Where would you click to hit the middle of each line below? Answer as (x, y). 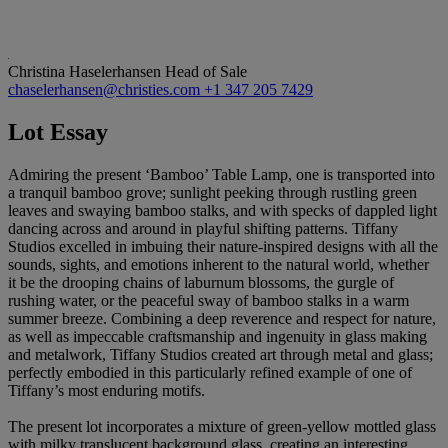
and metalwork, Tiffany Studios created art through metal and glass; (220, 354)
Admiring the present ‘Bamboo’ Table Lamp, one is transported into (221, 174)
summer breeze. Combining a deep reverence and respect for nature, (222, 318)
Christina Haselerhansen (86, 71)
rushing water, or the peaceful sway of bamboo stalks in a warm (208, 300)
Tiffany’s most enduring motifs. (106, 390)
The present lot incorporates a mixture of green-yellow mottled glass (222, 426)
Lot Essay (58, 131)
